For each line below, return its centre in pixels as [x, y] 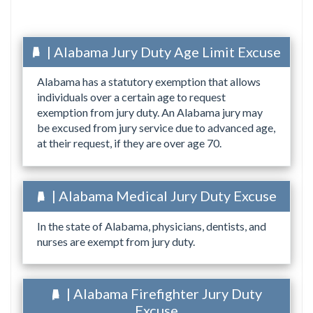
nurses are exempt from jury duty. [116, 241]
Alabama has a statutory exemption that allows [149, 82]
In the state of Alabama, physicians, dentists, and [152, 226]
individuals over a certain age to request [131, 97]
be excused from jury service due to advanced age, [156, 128]
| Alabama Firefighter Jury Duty [162, 294]
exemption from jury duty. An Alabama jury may [150, 112]
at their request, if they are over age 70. [129, 143]
